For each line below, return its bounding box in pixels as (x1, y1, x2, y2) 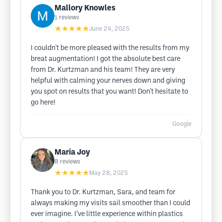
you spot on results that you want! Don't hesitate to (31, 89, 188, 95)
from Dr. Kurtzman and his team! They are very (31, 67, 175, 73)
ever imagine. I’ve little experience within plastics (31, 211, 183, 218)
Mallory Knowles (55, 4, 115, 12)
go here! (31, 100, 55, 106)
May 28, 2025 (89, 170, 128, 176)
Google (172, 121, 191, 127)
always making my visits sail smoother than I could (31, 200, 190, 207)
